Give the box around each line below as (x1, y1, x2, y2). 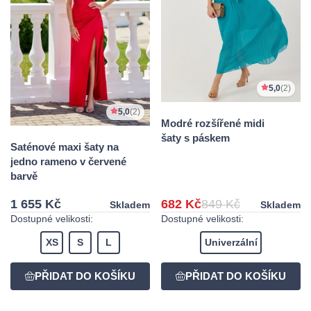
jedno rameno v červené (10, 155, 126, 168)
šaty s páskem (161, 132, 230, 144)
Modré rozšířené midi (161, 117, 264, 130)
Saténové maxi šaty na (10, 141, 119, 153)
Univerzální (204, 237, 258, 249)
